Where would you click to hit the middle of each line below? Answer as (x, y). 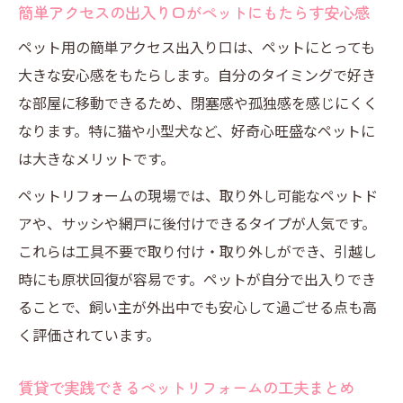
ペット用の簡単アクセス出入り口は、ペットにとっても (197, 47)
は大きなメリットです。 (96, 158)
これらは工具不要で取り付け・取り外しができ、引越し (197, 251)
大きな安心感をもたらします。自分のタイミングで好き (197, 75)
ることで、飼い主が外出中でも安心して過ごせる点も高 (197, 307)
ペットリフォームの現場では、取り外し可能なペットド (198, 195)
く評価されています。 (89, 335)
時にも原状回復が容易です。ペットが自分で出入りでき (197, 279)
